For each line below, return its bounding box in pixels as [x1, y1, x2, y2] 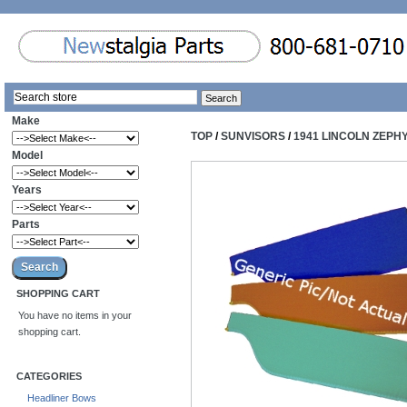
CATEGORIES [16, 371, 82, 382]
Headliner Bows [27, 392, 96, 404]
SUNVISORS [221, 130, 285, 144]
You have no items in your [18, 310, 132, 322]
